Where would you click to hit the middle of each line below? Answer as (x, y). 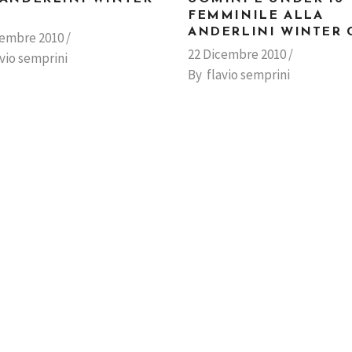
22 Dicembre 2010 (236, 54)
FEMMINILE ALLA (255, 16)
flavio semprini (248, 75)
